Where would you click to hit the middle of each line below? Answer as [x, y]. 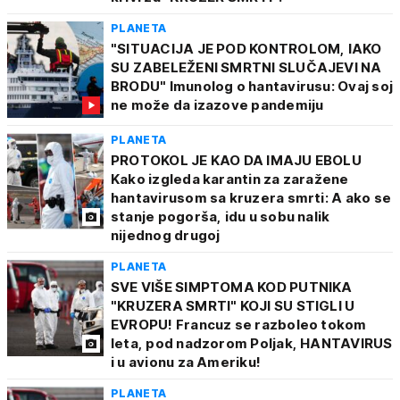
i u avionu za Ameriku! [186, 362]
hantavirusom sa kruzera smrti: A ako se [251, 198]
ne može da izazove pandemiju [217, 105]
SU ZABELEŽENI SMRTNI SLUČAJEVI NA [246, 67]
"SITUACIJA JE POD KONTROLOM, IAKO [246, 49]
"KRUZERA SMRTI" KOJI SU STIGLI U [233, 306]
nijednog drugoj [166, 235]
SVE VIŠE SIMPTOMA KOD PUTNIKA [232, 287]
